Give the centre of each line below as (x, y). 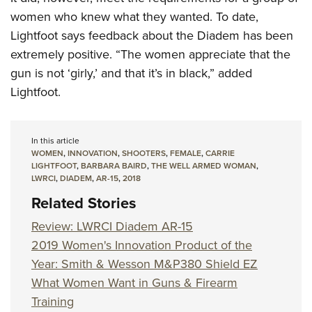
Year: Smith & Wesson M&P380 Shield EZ (145, 264)
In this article (55, 141)
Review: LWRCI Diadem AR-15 (112, 227)
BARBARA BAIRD (114, 166)
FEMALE (186, 154)
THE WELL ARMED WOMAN (204, 166)
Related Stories (84, 203)
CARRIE (220, 154)
